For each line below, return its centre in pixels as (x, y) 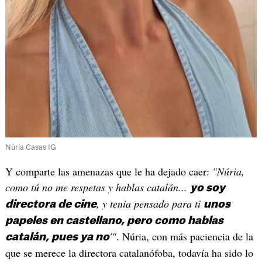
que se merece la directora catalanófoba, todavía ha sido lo (129, 252)
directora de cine (51, 204)
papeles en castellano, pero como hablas (114, 220)
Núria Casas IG (30, 147)
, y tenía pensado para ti (150, 203)
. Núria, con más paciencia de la (185, 236)
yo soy (207, 187)
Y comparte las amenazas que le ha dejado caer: (107, 171)
